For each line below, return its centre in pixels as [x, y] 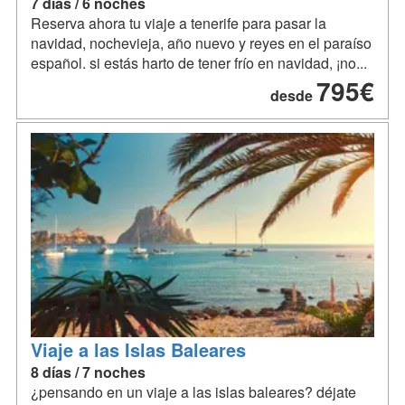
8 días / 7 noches [88, 372]
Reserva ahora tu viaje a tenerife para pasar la [179, 24]
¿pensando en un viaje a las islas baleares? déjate [193, 392]
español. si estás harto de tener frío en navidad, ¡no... [199, 63]
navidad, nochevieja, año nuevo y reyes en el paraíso [201, 43]
